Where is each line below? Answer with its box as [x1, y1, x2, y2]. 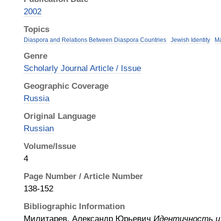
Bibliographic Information [24, 201, 125, 211]
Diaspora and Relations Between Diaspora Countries [24, 37, 166, 43]
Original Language [24, 111, 96, 121]
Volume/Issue [24, 141, 76, 151]
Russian [24, 123, 54, 133]
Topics [24, 24, 49, 34]
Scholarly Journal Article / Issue [24, 63, 141, 73]
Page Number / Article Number [24, 171, 143, 181]
